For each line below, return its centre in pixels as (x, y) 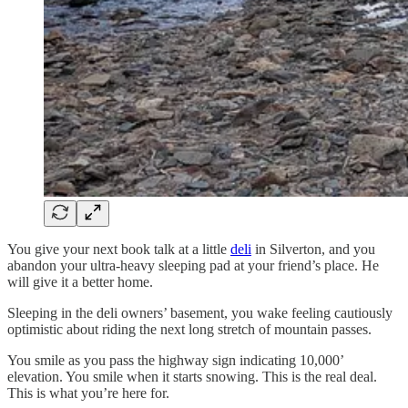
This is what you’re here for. (88, 393)
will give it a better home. (80, 282)
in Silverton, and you (313, 250)
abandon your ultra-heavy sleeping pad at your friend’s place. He (193, 266)
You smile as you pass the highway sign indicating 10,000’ (175, 361)
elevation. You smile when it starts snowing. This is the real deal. (192, 377)
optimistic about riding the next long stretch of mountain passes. (189, 330)
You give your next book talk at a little (119, 250)
